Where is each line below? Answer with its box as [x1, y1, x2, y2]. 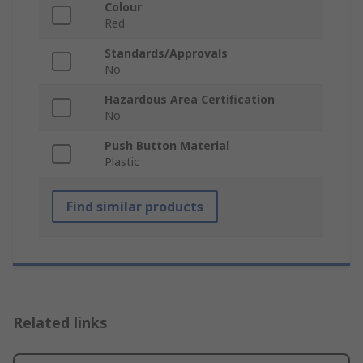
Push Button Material [105, 138, 229, 154]
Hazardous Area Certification [105, 92, 275, 108]
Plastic [105, 154, 139, 170]
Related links [13, 313, 108, 333]
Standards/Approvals [105, 45, 228, 62]
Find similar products [66, 198, 203, 216]
